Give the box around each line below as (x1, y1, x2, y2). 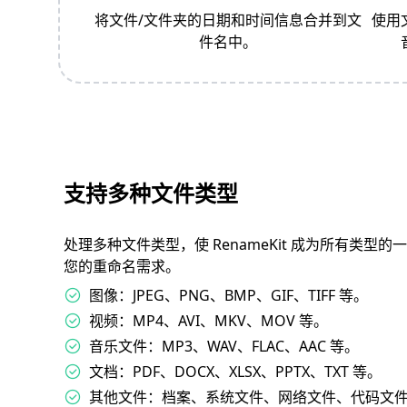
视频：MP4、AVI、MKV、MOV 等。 (89, 311, 328, 332)
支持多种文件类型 (64, 178, 238, 209)
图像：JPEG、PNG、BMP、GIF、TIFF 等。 (89, 285, 368, 306)
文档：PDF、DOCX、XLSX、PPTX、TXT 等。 (89, 362, 382, 382)
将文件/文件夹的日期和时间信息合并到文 (94, 10, 362, 31)
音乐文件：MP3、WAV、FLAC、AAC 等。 (89, 336, 359, 357)
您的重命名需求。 (64, 256, 180, 277)
